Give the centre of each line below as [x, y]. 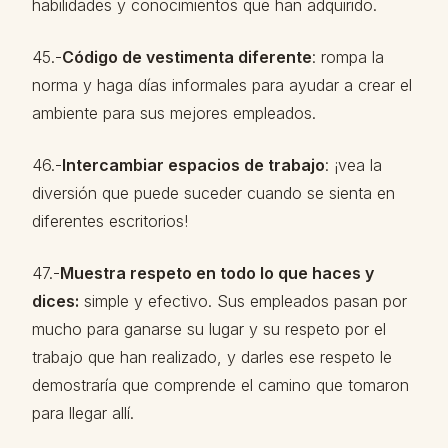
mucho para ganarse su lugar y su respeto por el [209, 329]
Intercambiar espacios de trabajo [193, 165]
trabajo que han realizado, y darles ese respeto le [212, 357]
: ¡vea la [353, 165]
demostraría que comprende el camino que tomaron [220, 385]
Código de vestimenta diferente [187, 57]
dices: [55, 301]
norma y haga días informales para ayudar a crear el [222, 85]
